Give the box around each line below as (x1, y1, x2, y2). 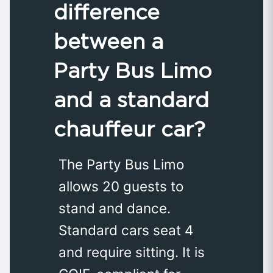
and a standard (54, 87, 209, 113)
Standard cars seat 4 (58, 222, 193, 239)
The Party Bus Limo (58, 156, 184, 173)
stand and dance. (58, 200, 171, 217)
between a (54, 29, 163, 54)
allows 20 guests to (58, 178, 183, 195)
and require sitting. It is (58, 244, 205, 261)
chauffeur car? (54, 116, 205, 142)
